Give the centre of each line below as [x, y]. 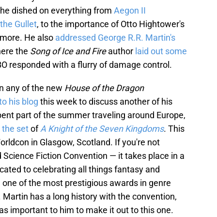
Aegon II [130, 11]
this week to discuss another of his [105, 102]
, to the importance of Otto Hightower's [111, 24]
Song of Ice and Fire [69, 51]
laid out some [161, 51]
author [122, 51]
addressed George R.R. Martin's [115, 38]
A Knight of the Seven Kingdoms [102, 129]
